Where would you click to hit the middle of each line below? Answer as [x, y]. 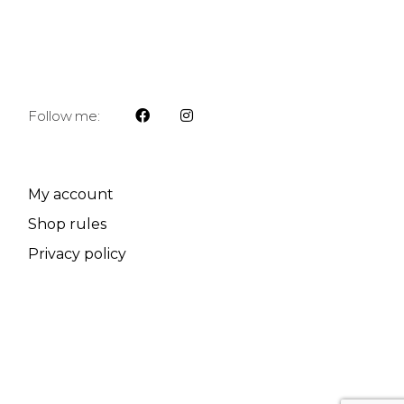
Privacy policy [78, 253]
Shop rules [68, 224]
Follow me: [64, 116]
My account [71, 194]
